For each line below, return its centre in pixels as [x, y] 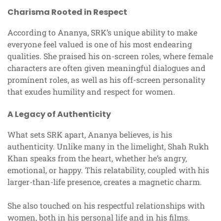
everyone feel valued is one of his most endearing [100, 44]
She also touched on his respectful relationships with [106, 206]
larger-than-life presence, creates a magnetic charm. [105, 182]
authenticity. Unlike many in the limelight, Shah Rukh [108, 147]
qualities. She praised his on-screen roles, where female [110, 56]
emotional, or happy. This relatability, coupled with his [108, 170]
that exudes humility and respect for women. [91, 92]
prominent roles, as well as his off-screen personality [106, 80]
